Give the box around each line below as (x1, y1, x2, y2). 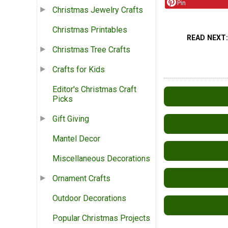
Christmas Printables (52, 25, 127, 35)
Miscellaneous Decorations (52, 154, 150, 164)
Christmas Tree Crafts (52, 45, 130, 55)
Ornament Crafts (52, 174, 110, 184)
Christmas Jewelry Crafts (52, 5, 143, 15)
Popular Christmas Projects (52, 213, 150, 223)
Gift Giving (52, 114, 89, 124)
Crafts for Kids (52, 65, 105, 75)
